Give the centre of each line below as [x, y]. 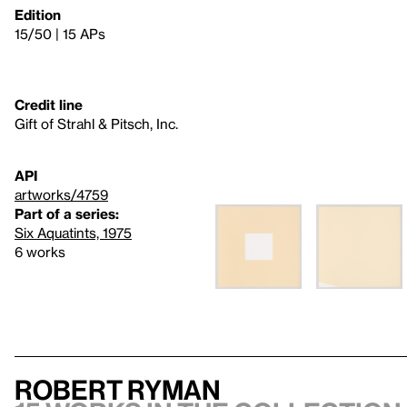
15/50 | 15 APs [60, 33]
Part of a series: [67, 213]
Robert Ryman [118, 389]
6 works [40, 251]
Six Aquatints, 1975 [73, 232]
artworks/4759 [61, 194]
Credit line [49, 104]
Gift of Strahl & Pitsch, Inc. [96, 123]
